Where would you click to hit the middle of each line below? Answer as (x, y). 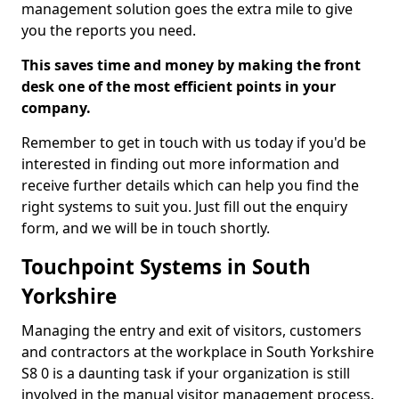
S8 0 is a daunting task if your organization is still (186, 373)
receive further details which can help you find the (190, 185)
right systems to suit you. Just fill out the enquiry (184, 207)
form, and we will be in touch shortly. (147, 228)
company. (56, 108)
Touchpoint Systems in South (166, 267)
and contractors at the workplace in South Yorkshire (198, 352)
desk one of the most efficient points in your (179, 86)
